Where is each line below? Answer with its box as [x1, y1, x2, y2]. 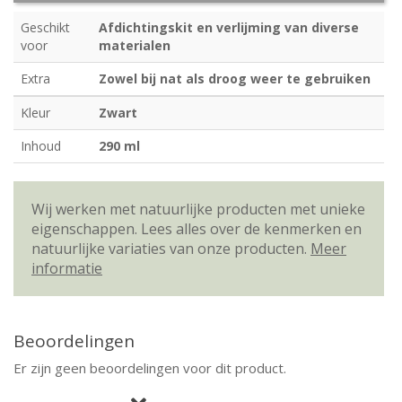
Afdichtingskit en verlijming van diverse [99, 19, 359, 36]
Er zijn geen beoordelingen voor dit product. [13, 359, 286, 377]
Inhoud [21, 137, 61, 154]
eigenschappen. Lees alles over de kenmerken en [31, 219, 362, 239]
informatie [31, 258, 102, 278]
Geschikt [21, 19, 70, 36]
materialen [99, 37, 170, 54]
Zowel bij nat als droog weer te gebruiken [99, 70, 371, 87]
